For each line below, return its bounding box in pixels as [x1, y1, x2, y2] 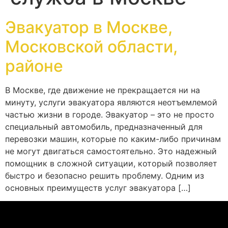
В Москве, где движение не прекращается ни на [5, 84, 200, 95]
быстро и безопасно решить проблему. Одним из [5, 170, 204, 181]
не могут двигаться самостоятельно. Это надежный [5, 146, 217, 156]
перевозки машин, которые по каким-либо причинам [5, 133, 221, 144]
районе [5, 55, 63, 76]
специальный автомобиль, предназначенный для [5, 121, 203, 132]
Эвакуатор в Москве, [5, 17, 173, 37]
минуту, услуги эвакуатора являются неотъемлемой [5, 97, 217, 107]
